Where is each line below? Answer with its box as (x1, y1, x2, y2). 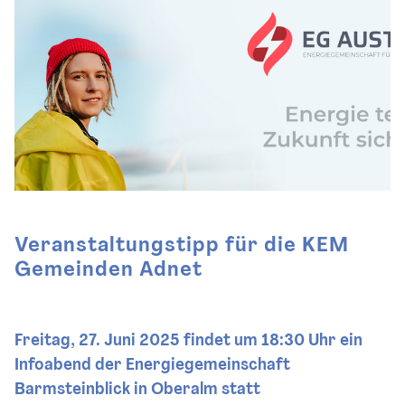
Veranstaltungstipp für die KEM (14, 236, 349, 258)
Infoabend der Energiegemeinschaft (14, 357, 290, 375)
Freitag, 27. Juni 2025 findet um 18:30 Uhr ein (14, 333, 363, 351)
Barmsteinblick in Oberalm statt (14, 381, 260, 400)
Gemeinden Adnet (14, 260, 208, 282)
